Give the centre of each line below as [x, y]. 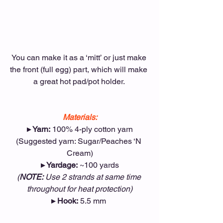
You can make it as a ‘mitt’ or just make [80, 58]
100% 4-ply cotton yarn [91, 129]
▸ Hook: [65, 201]
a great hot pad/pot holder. [80, 82]
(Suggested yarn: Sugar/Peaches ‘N [80, 141]
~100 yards [98, 165]
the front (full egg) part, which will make [80, 70]
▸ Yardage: [59, 165]
